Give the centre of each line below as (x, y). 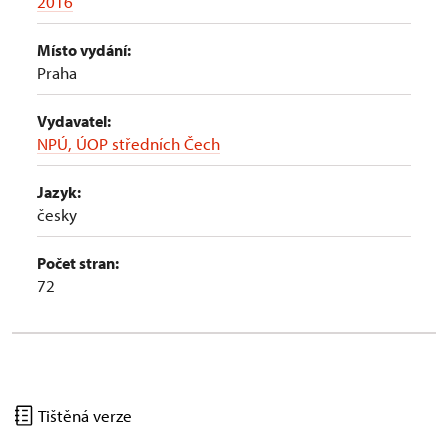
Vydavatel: (74, 121)
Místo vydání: (84, 50)
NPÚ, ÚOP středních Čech (128, 143)
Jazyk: (59, 192)
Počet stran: (78, 263)
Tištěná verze (83, 415)
